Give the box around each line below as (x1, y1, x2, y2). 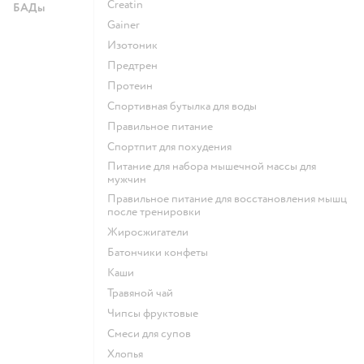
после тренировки (107, 204, 201, 219)
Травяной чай (112, 285, 173, 300)
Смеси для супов (115, 326, 191, 340)
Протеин (116, 78, 153, 93)
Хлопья (115, 346, 143, 361)
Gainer (115, 17, 140, 32)
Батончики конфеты (115, 245, 208, 259)
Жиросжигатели (118, 224, 188, 239)
